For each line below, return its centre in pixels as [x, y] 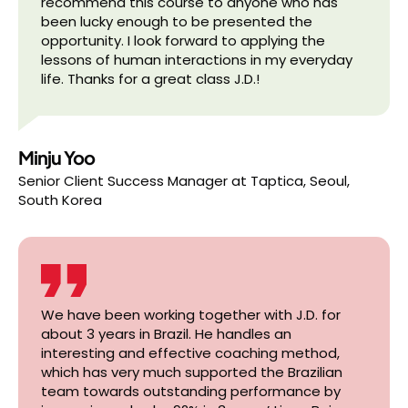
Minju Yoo [56, 157]
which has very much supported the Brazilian [192, 372]
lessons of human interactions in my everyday [197, 60]
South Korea [60, 200]
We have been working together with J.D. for [191, 315]
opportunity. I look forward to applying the [183, 41]
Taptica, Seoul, [300, 181]
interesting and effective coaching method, [190, 353]
